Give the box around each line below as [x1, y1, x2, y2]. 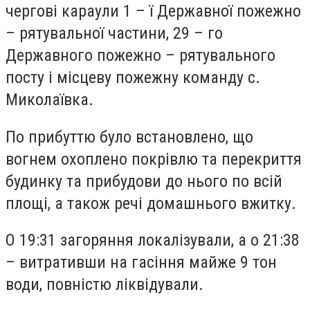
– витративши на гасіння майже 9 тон [6, 253, 277, 273]
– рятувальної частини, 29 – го [6, 24, 223, 43]
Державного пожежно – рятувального [6, 46, 275, 65]
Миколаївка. [6, 90, 93, 109]
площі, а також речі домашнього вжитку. [6, 193, 296, 213]
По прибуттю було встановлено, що [6, 127, 253, 147]
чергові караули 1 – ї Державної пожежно [6, 1, 301, 21]
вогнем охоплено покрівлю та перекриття [6, 149, 302, 169]
